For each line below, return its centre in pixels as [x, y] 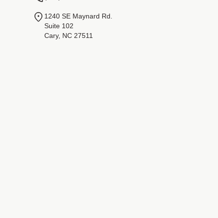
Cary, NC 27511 [69, 36]
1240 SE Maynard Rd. [79, 16]
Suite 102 [59, 26]
